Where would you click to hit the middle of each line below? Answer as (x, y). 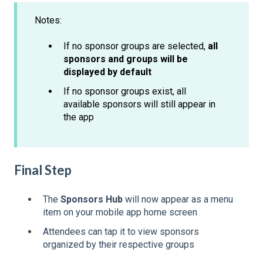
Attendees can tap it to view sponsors (121, 232)
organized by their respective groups (119, 245)
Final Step (43, 170)
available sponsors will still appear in (139, 104)
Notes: (48, 20)
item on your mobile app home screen (120, 212)
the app (79, 117)
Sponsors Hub (92, 199)
